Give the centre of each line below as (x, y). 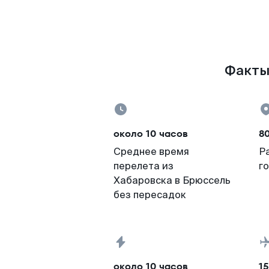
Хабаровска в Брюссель (172, 180)
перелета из (144, 166)
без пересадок (150, 195)
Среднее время (151, 152)
